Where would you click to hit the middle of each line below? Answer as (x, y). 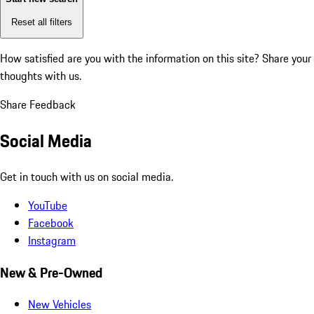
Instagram (52, 240)
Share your (287, 59)
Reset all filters (42, 22)
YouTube (48, 205)
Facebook (51, 223)
